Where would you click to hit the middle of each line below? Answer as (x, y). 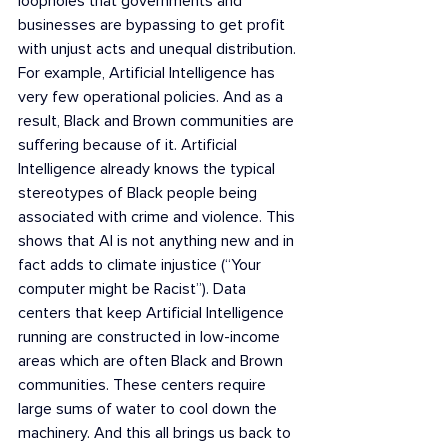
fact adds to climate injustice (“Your (141, 265)
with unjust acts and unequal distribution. (159, 49)
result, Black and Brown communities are (158, 121)
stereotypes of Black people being (139, 193)
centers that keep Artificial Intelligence (153, 313)
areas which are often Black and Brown (152, 361)
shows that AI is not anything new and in (158, 241)
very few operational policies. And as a (152, 97)
